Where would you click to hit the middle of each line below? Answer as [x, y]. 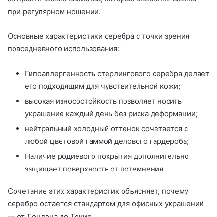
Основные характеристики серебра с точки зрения [99, 36]
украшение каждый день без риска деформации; [111, 113]
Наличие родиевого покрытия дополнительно [107, 156]
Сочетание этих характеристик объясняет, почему [98, 191]
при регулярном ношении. [54, 11]
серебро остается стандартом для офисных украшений [106, 203]
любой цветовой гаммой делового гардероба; [107, 141]
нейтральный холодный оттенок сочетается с [106, 128]
